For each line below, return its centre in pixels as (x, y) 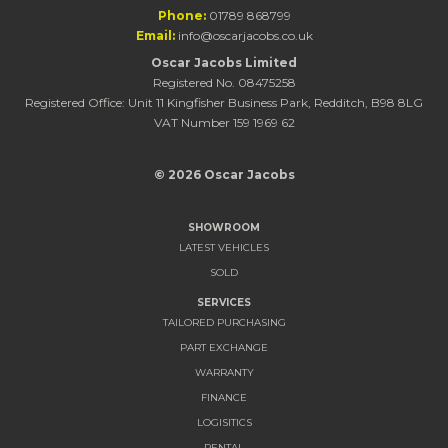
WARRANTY (224, 372)
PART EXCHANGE (224, 347)
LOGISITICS (224, 422)
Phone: (181, 15)
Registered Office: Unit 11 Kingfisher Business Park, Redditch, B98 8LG (224, 102)
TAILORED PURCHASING (224, 322)
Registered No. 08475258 (224, 82)
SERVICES (224, 302)
